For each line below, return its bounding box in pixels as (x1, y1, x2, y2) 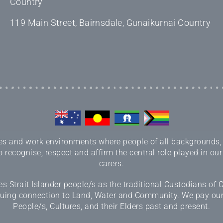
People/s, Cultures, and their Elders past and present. (13, 202, 210, 212)
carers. (99, 159, 124, 169)
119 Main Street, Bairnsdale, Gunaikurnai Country (9, 17, 211, 28)
